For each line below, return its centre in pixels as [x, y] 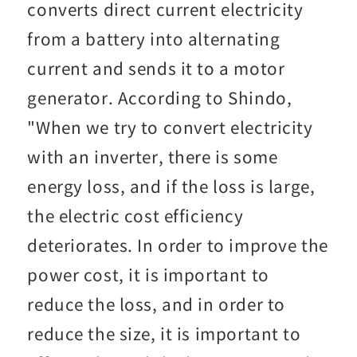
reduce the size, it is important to [164, 333]
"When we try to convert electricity [170, 127]
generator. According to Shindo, [160, 98]
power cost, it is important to [148, 275]
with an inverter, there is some [153, 157]
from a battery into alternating [154, 39]
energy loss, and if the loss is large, [171, 186]
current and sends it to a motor [156, 68]
